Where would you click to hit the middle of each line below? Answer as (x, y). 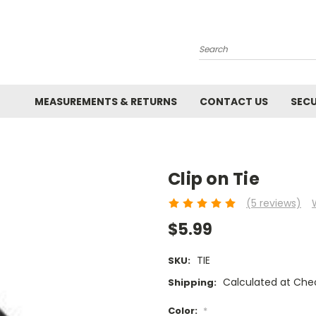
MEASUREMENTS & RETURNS (106, 102)
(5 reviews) (273, 203)
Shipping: (192, 283)
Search (216, 43)
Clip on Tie (214, 179)
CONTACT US (234, 102)
